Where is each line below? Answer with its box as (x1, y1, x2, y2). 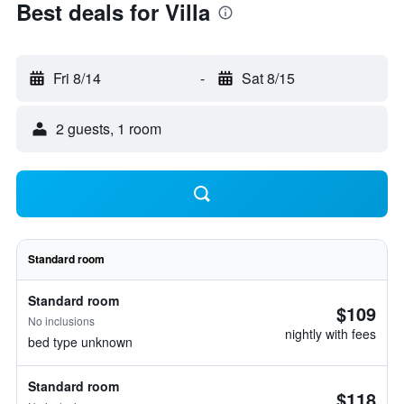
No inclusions (28, 313, 95, 328)
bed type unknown (28, 333, 133, 351)
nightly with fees (285, 325, 376, 343)
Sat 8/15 (241, 68, 295, 88)
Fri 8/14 (53, 68, 101, 88)
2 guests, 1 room (56, 118, 161, 139)
